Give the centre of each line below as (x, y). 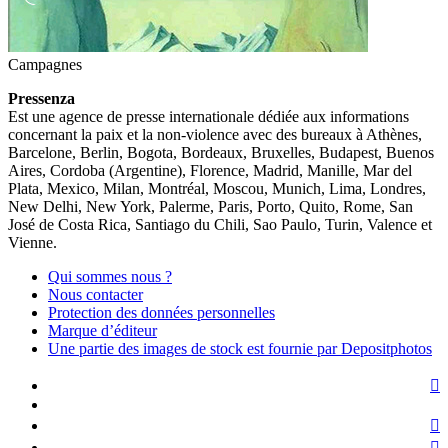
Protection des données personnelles (161, 313)
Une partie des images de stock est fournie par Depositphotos (240, 349)
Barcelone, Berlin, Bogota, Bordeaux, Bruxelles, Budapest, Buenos (221, 153)
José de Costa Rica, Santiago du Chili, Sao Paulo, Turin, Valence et (220, 225)
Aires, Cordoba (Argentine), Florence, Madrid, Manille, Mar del (210, 171)
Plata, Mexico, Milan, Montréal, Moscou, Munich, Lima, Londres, (217, 189)
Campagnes (45, 65)
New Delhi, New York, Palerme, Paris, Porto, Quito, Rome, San (210, 207)
